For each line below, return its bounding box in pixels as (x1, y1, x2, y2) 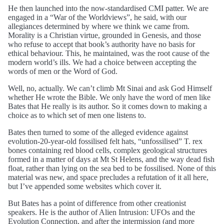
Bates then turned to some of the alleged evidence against (8, 127, 188, 136)
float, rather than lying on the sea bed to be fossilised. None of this (8, 163, 216, 172)
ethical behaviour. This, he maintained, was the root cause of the (8, 48, 209, 57)
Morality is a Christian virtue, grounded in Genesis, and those (8, 30, 201, 39)
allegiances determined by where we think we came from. (8, 21, 189, 30)
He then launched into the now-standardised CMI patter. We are (8, 3, 208, 12)
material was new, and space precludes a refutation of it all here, (8, 172, 208, 181)
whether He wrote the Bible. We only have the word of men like (8, 92, 210, 101)
